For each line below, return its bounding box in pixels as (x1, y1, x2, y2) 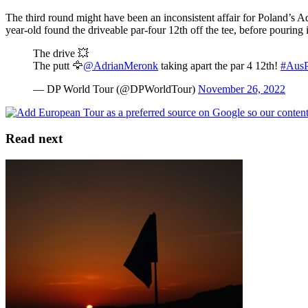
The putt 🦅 (33, 59, 83, 71)
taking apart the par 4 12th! (158, 59, 280, 71)
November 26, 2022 (198, 82, 285, 95)
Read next (5, 131, 63, 146)
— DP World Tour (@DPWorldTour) (33, 82, 198, 95)
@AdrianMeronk (83, 59, 158, 71)
